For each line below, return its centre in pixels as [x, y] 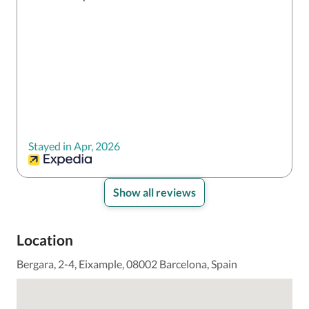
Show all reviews [154, 192]
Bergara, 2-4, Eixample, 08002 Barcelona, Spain [127, 264]
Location [45, 240]
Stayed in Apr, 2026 [74, 146]
